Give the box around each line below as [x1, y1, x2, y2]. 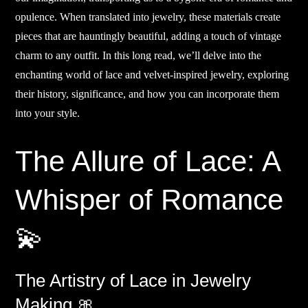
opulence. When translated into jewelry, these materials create [15, 11, 281, 23]
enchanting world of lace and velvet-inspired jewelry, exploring [15, 69, 289, 81]
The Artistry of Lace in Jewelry [15, 270, 252, 291]
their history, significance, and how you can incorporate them [15, 88, 280, 100]
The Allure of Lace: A [15, 145, 280, 178]
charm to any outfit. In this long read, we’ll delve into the [15, 49, 262, 62]
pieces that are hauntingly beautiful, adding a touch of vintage [15, 30, 282, 43]
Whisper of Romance [15, 184, 284, 217]
